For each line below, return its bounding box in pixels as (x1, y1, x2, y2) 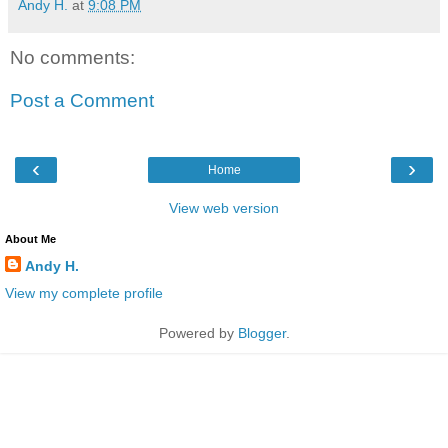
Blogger (237, 324, 286, 341)
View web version (169, 199, 279, 216)
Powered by (158, 324, 238, 341)
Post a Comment (10, 90, 154, 112)
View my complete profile (5, 284, 163, 301)
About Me (5, 232, 56, 245)
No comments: (10, 46, 135, 68)
